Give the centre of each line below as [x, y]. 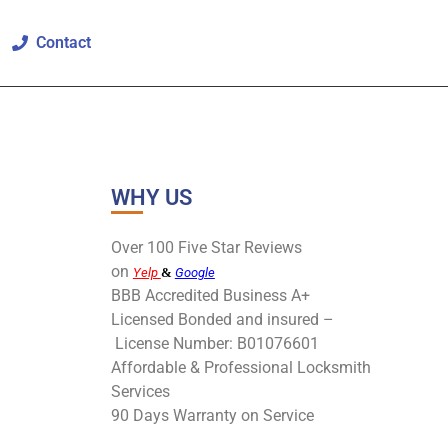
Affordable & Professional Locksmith [240, 367]
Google [194, 272]
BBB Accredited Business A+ [212, 295]
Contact [60, 42]
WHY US [151, 197]
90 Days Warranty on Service [212, 415]
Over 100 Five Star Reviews [206, 247]
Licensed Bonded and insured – [222, 319]
